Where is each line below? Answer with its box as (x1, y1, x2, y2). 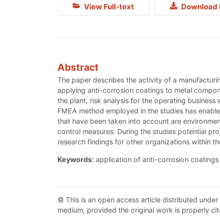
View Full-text (82, 2, 134, 12)
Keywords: (57, 155, 94, 164)
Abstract (57, 61, 99, 73)
